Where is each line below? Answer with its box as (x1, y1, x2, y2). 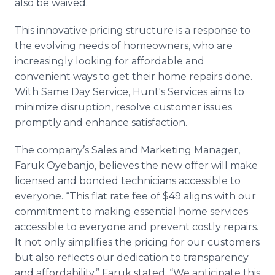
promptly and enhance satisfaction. (15, 117, 187, 128)
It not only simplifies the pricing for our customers (15, 236, 260, 248)
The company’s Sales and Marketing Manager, (15, 144, 240, 156)
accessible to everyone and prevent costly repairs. (15, 221, 258, 233)
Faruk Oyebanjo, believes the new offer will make (15, 160, 258, 171)
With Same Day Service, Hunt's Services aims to (15, 86, 244, 98)
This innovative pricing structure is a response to (15, 25, 250, 36)
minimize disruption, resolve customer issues (15, 101, 232, 113)
